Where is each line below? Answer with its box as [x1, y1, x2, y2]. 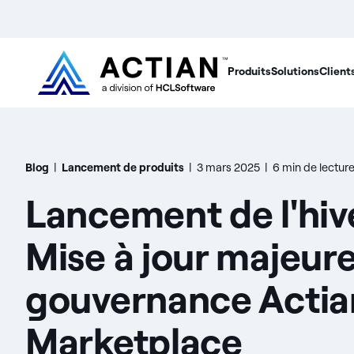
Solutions [271, 64, 319, 78]
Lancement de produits [62, 160, 184, 175]
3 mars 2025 [197, 160, 260, 175]
